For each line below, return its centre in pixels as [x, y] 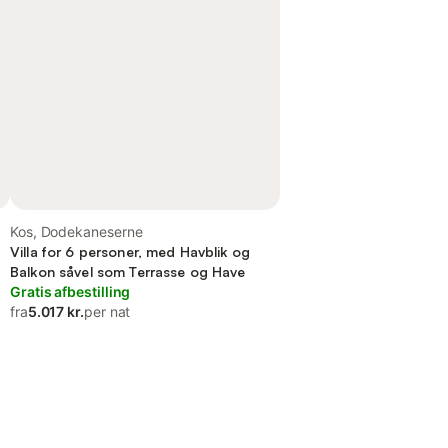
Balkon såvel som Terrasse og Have [128, 271]
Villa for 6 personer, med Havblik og [130, 251]
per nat [107, 311]
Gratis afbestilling [70, 291]
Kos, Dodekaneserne [76, 231]
